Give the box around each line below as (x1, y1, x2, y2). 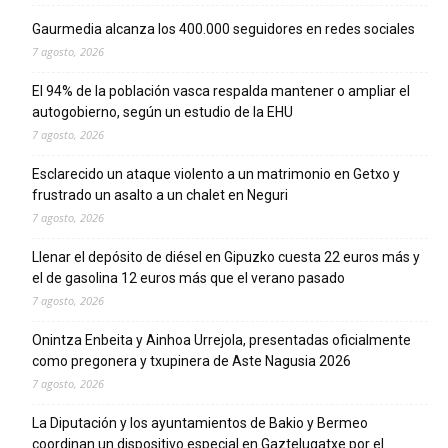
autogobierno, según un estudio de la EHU (32, 104, 293, 121)
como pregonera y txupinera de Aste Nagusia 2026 (32, 353, 351, 370)
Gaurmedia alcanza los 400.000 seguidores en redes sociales (32, 21, 415, 38)
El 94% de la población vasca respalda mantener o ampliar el (32, 83, 410, 100)
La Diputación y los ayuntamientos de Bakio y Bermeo (32, 415, 368, 432)
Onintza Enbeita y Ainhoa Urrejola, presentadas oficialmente (32, 332, 411, 349)
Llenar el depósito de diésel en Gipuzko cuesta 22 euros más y (32, 249, 420, 266)
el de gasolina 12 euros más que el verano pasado (32, 270, 345, 287)
